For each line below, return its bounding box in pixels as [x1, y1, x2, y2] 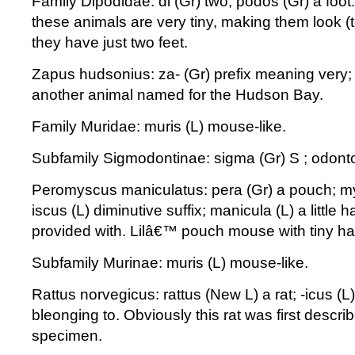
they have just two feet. [32, 34, 188, 51]
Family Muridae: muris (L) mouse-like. [32, 118, 286, 135]
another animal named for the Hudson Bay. [32, 86, 323, 103]
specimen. [32, 327, 102, 344]
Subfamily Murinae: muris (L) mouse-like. [32, 254, 308, 271]
